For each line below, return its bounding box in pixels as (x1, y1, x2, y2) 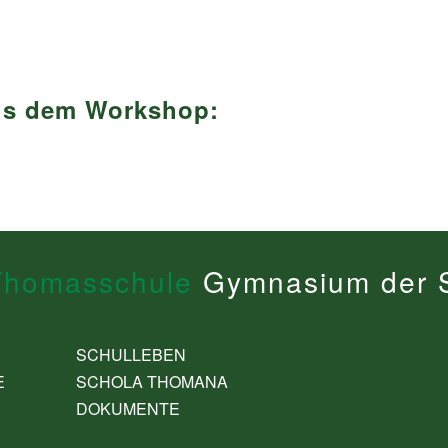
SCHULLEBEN (76, 342, 187, 366)
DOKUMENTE (76, 396, 181, 420)
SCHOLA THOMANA (76, 369, 229, 393)
